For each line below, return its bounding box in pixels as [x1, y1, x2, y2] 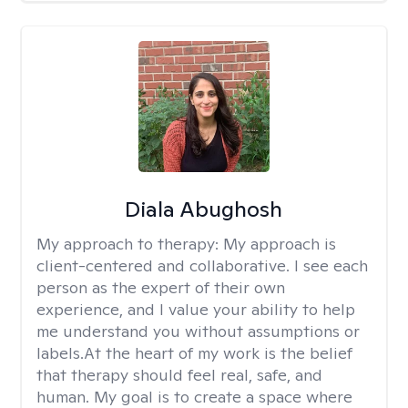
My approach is [223, 233, 336, 254]
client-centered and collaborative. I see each [36, 255, 368, 276]
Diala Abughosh [125, 195, 283, 223]
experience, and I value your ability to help [36, 299, 355, 320]
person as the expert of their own [36, 277, 285, 298]
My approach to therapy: [36, 233, 223, 254]
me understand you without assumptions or [36, 321, 360, 342]
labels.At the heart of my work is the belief [36, 342, 352, 363]
